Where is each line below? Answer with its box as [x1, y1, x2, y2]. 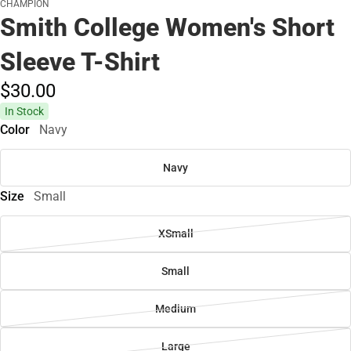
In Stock [5, 104, 44, 118]
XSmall [157, 227, 194, 241]
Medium [155, 302, 196, 316]
